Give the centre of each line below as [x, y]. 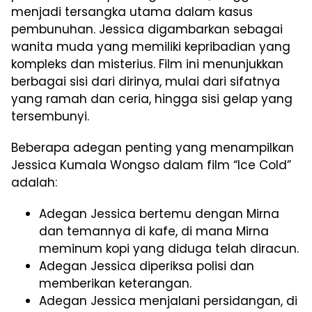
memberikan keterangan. [115, 284]
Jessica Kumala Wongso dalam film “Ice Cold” [151, 165]
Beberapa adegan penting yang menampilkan [153, 148]
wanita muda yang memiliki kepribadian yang [151, 47]
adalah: [34, 183]
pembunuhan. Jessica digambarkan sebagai [147, 30]
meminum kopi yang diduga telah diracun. [169, 249]
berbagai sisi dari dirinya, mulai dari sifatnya [146, 82]
